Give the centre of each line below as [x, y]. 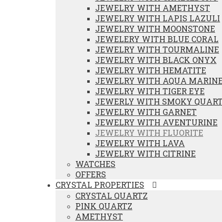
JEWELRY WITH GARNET [146, 112]
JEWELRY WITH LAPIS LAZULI [158, 18]
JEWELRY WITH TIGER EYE [150, 91]
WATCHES [95, 164]
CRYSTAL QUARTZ [111, 195]
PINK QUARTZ [104, 206]
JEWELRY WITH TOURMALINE [157, 49]
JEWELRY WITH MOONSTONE [155, 28]
